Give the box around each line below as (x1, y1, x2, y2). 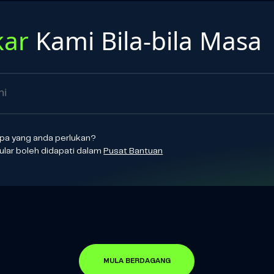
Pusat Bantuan (103, 147, 163, 156)
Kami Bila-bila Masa (29, 23, 262, 57)
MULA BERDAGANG (103, 257, 171, 264)
